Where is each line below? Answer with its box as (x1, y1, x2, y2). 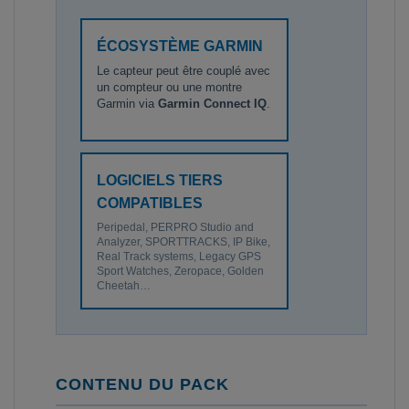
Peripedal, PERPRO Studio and (97, 220, 254, 234)
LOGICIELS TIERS (97, 172, 223, 188)
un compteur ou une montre (97, 79, 242, 94)
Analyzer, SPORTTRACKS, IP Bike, (97, 235, 270, 248)
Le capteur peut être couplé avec (97, 63, 270, 78)
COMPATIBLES (97, 194, 203, 211)
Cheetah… (97, 278, 151, 292)
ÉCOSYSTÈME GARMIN (97, 37, 263, 54)
